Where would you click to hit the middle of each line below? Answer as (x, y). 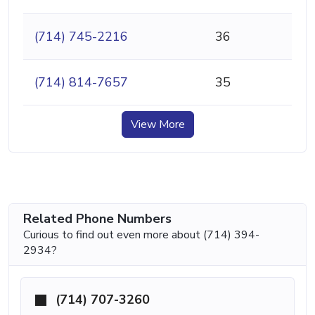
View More (157, 124)
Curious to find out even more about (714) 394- (141, 234)
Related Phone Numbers (97, 218)
